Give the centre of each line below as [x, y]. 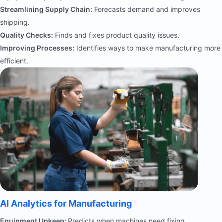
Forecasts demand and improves [146, 9]
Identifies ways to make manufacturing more [147, 48]
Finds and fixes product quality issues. [116, 35]
